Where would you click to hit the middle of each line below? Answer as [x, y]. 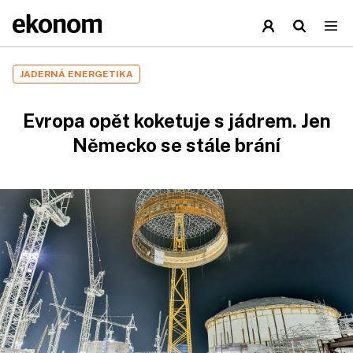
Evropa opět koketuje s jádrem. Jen [176, 121]
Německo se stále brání [176, 145]
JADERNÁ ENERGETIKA [76, 74]
